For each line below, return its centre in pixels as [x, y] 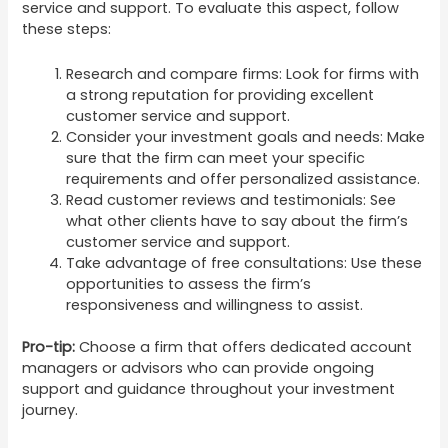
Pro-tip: [49, 347]
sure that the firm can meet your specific [216, 157]
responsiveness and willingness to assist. [215, 304]
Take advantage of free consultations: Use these [244, 262]
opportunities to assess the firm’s [189, 283]
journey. [50, 410]
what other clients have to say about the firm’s [237, 220]
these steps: [67, 29]
